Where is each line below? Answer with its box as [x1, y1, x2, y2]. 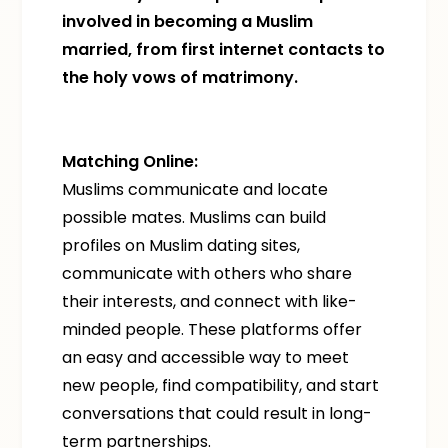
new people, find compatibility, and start [62, 374, 380, 397]
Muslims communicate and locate [62, 178, 329, 201]
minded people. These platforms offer [62, 318, 363, 341]
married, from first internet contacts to [62, 38, 386, 61]
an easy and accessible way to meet [62, 346, 350, 369]
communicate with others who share [62, 262, 353, 285]
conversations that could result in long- [62, 402, 373, 425]
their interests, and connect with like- [62, 290, 358, 313]
